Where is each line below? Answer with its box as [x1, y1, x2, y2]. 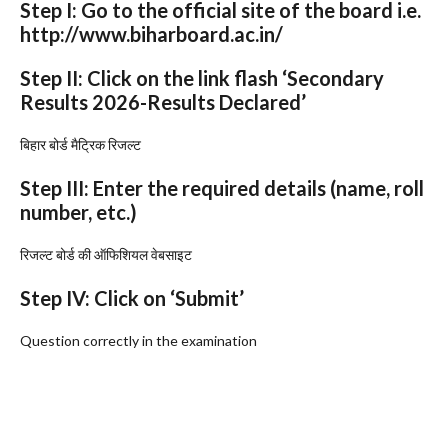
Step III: [20, 175, 89, 200]
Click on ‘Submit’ [90, 285, 244, 310]
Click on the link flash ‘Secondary [83, 65, 384, 90]
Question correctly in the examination [20, 331, 257, 349]
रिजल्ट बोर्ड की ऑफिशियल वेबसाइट [20, 245, 192, 263]
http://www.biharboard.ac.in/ [20, 21, 283, 46]
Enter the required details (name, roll [89, 175, 424, 200]
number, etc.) [20, 199, 137, 224]
